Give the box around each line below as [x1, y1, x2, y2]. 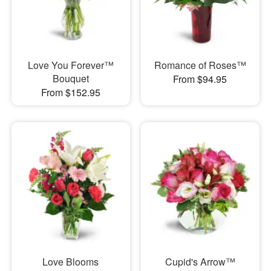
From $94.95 [173, 71, 227, 86]
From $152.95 [41, 85, 100, 99]
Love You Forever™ [27, 57, 114, 72]
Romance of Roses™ [154, 57, 246, 72]
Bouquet [52, 71, 89, 85]
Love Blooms [42, 255, 99, 269]
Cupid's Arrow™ [165, 255, 235, 269]
